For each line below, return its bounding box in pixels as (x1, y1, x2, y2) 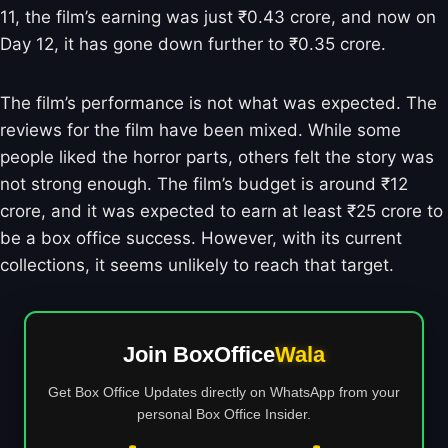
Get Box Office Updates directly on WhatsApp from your (48, 383, 400, 400)
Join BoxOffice (123, 341, 275, 367)
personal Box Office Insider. (137, 405, 311, 422)
